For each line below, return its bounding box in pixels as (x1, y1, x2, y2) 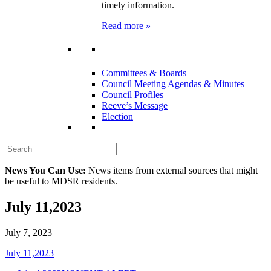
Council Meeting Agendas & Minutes (102, 79, 244, 90)
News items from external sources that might (86, 165, 258, 176)
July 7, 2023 (5, 227, 52, 238)
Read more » (102, 20, 151, 31)
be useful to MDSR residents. (5, 176, 117, 187)
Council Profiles (102, 90, 163, 100)
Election (102, 111, 133, 122)
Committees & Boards (102, 68, 186, 79)
